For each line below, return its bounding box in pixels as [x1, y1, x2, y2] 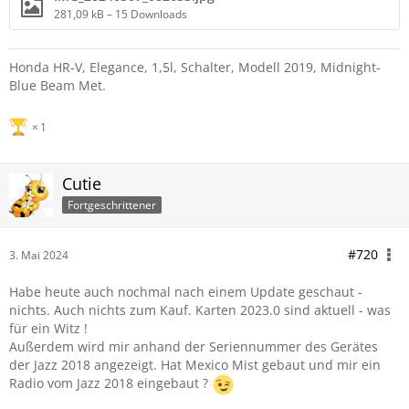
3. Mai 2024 [9, 247, 68, 263]
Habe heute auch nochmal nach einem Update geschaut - [9, 283, 362, 300]
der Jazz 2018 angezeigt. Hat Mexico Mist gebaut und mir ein [9, 356, 381, 373]
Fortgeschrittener [68, 196, 156, 213]
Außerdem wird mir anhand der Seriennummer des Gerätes [9, 338, 378, 355]
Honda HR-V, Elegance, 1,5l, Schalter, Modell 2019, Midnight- [9, 58, 381, 76]
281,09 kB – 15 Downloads [54, 6, 187, 22]
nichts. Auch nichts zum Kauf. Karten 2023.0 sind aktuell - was [9, 301, 391, 319]
